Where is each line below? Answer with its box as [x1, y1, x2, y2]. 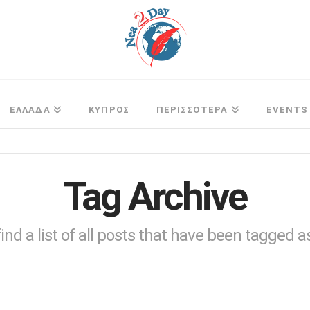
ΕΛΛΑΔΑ [10, 104, 51, 115]
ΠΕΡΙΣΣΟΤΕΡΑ [156, 104, 228, 115]
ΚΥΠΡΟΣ [89, 104, 129, 115]
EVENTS [266, 104, 309, 115]
